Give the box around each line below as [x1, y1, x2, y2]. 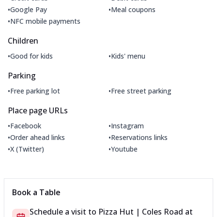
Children [8, 35, 38, 46]
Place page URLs [8, 105, 68, 116]
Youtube [111, 144, 138, 154]
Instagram [111, 121, 144, 130]
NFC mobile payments [10, 16, 80, 26]
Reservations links [111, 132, 168, 142]
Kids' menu [111, 51, 145, 61]
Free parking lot [10, 86, 60, 95]
